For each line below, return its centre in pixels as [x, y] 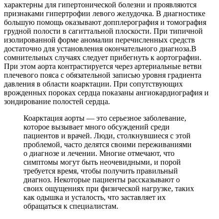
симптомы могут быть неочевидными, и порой [102, 162]
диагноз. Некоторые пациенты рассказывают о [102, 180]
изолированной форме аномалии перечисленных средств [99, 40]
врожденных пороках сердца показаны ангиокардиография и [106, 93]
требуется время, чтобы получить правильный [101, 171]
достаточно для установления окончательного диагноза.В [100, 49]
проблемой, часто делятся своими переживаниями [108, 145]
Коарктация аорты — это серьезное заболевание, [105, 118]
